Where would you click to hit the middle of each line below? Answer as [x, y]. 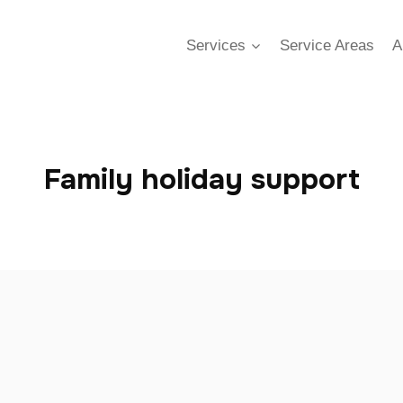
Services [216, 45]
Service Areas [327, 45]
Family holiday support [201, 179]
